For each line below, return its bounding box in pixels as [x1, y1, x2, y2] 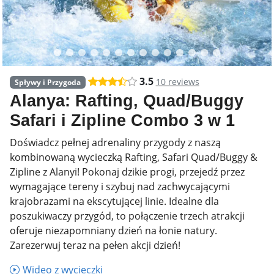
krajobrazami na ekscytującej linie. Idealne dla [10, 194, 219, 208]
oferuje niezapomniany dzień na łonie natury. [10, 223, 217, 237]
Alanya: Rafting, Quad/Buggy [10, 91, 243, 110]
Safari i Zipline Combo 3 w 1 [10, 111, 235, 130]
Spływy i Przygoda [14, 76, 81, 87]
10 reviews [155, 75, 199, 87]
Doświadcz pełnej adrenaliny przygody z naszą [10, 135, 221, 149]
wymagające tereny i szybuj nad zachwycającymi [10, 179, 230, 193]
